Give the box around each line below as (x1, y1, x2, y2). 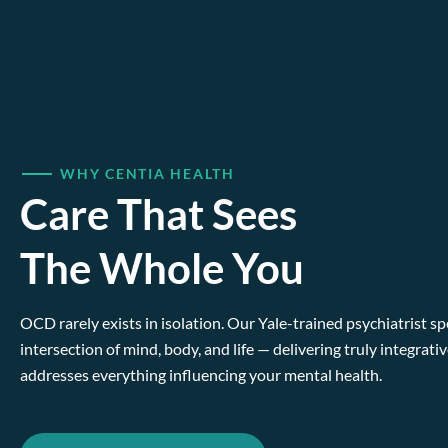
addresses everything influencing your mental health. (20, 365, 382, 385)
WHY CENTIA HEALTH (60, 165, 235, 183)
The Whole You (20, 243, 304, 294)
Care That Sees (20, 189, 297, 240)
